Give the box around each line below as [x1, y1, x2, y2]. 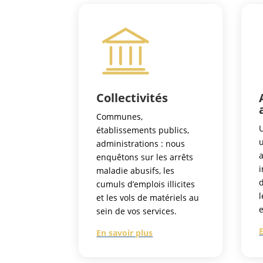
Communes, [96, 111, 143, 123]
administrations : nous [96, 138, 186, 150]
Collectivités [96, 90, 168, 106]
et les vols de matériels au [96, 192, 200, 204]
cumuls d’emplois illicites [96, 178, 195, 190]
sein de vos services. [96, 205, 177, 217]
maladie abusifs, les [96, 165, 175, 177]
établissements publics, [96, 124, 190, 136]
